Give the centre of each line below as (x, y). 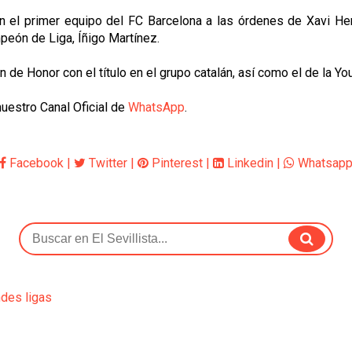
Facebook (35, 163)
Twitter (106, 163)
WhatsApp (156, 107)
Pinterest (176, 163)
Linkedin (249, 163)
